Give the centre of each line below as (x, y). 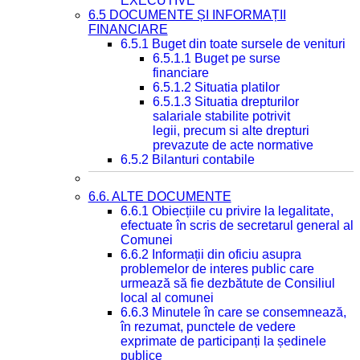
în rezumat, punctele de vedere (208, 327)
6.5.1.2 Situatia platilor (216, 87)
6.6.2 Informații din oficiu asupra (211, 254)
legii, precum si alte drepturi (231, 131)
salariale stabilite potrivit (221, 116)
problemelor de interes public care (217, 269)
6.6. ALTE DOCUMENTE (160, 196)
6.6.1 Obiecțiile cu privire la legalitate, (227, 211)
